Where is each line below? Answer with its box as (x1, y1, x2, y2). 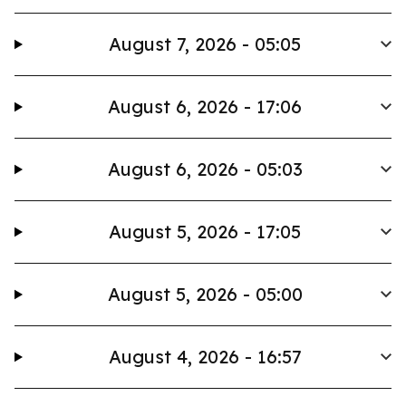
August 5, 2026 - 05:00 (107, 283, 303, 305)
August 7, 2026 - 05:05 (109, 33, 302, 55)
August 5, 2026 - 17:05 (109, 220, 302, 243)
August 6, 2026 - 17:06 (108, 95, 303, 118)
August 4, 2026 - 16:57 (108, 345, 302, 368)
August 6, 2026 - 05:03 (107, 158, 303, 180)
